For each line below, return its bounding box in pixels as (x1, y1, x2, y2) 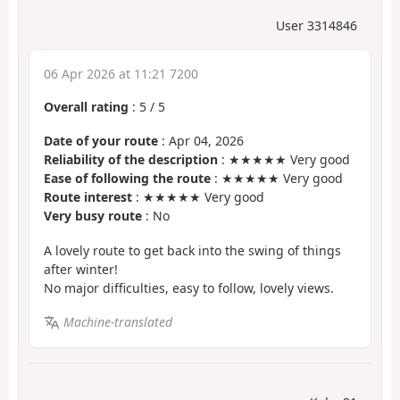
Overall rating (44, 97, 129, 115)
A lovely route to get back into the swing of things (44, 241, 341, 259)
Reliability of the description (44, 151, 218, 169)
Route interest (44, 188, 132, 206)
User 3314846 (276, 16, 357, 34)
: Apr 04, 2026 (158, 132, 244, 150)
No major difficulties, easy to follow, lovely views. (44, 279, 334, 296)
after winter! (44, 260, 118, 278)
